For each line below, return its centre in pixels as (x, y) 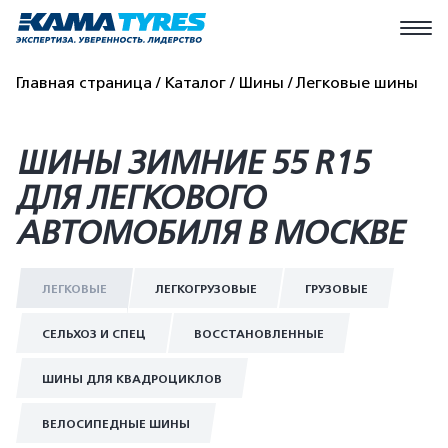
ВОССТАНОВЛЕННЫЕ (259, 334)
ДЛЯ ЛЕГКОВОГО (140, 198)
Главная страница (84, 83)
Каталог (195, 83)
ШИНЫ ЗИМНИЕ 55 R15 (192, 163)
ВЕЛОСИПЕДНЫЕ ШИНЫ (116, 424)
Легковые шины (357, 83)
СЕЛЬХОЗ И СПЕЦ (94, 334)
